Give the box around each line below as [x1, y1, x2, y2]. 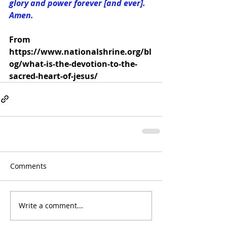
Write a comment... [19, 201, 83, 211]
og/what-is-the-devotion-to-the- [9, 58, 137, 69]
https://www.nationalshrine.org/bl [9, 46, 152, 57]
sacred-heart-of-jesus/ [9, 70, 98, 82]
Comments [10, 161, 47, 171]
